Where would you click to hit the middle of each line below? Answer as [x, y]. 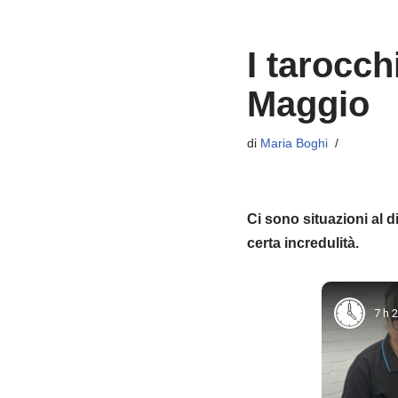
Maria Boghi [294, 143]
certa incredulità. [302, 243]
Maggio [308, 104]
